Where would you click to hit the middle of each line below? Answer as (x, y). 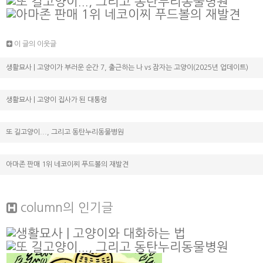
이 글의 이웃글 (35, 44)
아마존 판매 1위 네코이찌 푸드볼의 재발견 (67, 165)
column (40, 208)
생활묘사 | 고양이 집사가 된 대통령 (56, 100)
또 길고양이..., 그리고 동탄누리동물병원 (65, 132)
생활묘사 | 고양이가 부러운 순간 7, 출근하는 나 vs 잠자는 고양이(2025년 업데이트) (127, 68)
